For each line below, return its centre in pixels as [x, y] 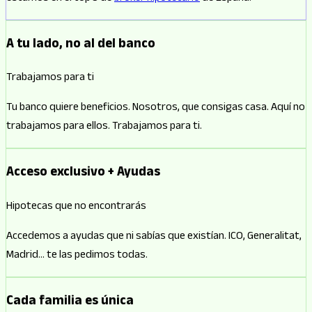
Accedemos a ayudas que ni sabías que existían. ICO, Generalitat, [154, 237]
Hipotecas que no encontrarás [76, 207]
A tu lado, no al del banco [81, 45]
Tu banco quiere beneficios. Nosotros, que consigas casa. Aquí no [156, 109]
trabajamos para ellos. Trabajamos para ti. [104, 127]
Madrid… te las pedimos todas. [77, 256]
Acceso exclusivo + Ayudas [83, 174]
